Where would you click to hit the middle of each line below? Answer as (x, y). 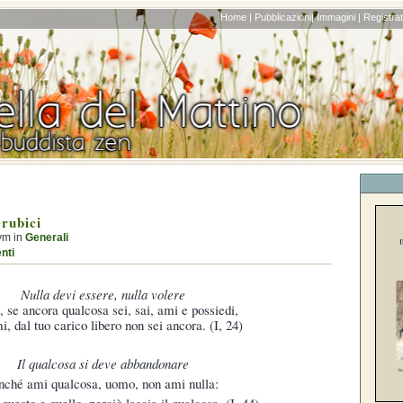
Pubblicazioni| (284, 17)
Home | (236, 17)
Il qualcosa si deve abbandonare (103, 363)
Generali (47, 237)
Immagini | (339, 17)
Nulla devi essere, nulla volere (103, 294)
